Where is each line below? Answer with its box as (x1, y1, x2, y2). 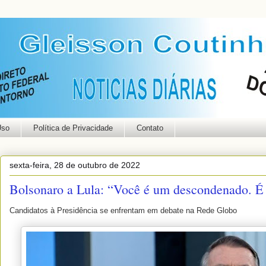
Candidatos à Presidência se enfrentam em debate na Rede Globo (9, 205, 237, 215)
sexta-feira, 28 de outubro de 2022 (9, 160, 140, 170)
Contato (136, 123, 163, 132)
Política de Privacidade (33, 123, 113, 132)
